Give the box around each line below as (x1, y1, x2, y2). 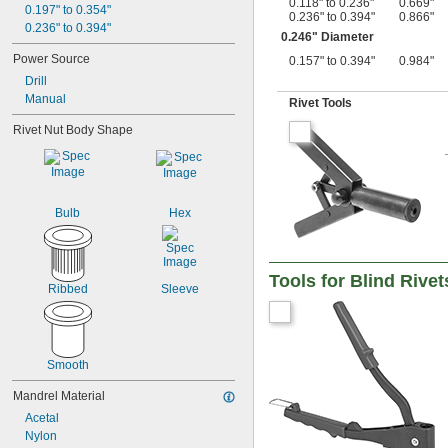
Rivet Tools (289, 95, 352, 110)
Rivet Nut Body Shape (13, 123, 133, 137)
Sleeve (160, 282, 199, 296)
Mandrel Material (13, 389, 105, 403)
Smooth (46, 358, 89, 372)
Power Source (13, 52, 90, 66)
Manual (25, 92, 66, 106)
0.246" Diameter (281, 29, 374, 44)
